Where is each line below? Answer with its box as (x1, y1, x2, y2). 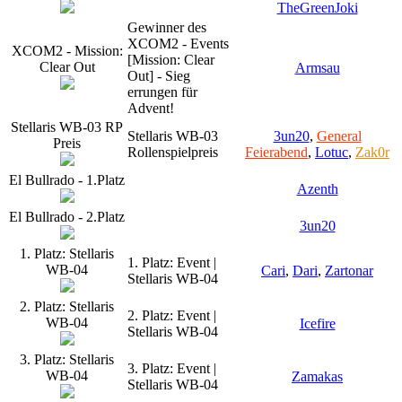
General (316, 127, 362, 144)
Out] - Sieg (127, 67, 190, 83)
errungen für (127, 83, 197, 100)
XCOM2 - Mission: (11, 42, 123, 58)
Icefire (299, 315, 336, 331)
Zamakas (292, 368, 343, 384)
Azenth (296, 180, 338, 197)
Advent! (127, 100, 174, 116)
